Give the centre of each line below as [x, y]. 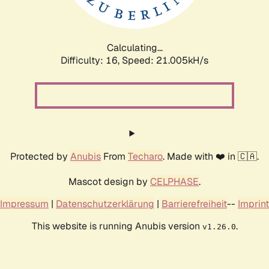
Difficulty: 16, [91, 60]
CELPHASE [174, 181]
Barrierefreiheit [194, 204]
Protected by [40, 156]
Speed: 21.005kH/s [165, 60]
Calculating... [134, 47]
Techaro [145, 156]
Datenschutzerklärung [105, 204]
